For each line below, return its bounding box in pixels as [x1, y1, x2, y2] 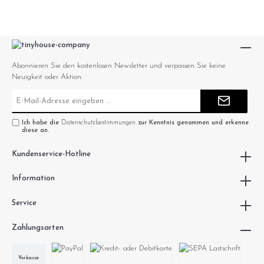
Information [12, 174, 55, 183]
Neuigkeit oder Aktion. [12, 72, 82, 81]
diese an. [21, 127, 49, 134]
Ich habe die [21, 119, 61, 126]
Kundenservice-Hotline [12, 150, 91, 158]
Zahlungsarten [12, 223, 64, 232]
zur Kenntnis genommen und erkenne [135, 119, 249, 126]
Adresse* [12, 113, 41, 120]
